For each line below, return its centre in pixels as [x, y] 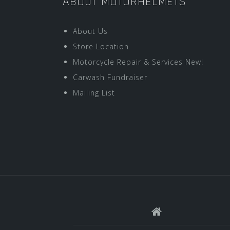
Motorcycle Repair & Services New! [138, 62]
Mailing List [94, 92]
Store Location [101, 46]
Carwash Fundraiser [110, 77]
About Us [90, 31]
